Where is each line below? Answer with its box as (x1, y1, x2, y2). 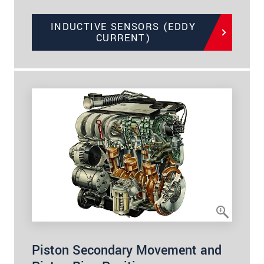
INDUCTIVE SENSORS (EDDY (50, 19, 196, 34)
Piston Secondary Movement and (32, 241, 222, 260)
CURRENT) (95, 31, 151, 45)
